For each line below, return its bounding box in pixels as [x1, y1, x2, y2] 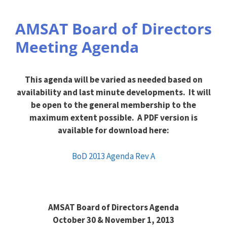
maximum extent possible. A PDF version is [29, 112, 198, 123]
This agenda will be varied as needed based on [24, 74, 203, 85]
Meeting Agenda [15, 36, 139, 57]
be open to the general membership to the [31, 99, 196, 110]
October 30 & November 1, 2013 [53, 214, 174, 225]
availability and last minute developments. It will [16, 87, 211, 98]
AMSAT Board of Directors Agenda [48, 201, 179, 213]
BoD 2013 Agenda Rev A [72, 150, 155, 162]
